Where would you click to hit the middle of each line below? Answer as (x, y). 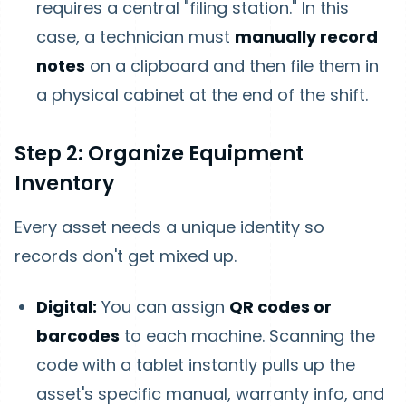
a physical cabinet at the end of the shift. (202, 95)
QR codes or (280, 307)
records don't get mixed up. (126, 256)
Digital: (67, 307)
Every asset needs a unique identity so (169, 227)
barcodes (78, 336)
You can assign (163, 307)
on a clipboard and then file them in (232, 66)
